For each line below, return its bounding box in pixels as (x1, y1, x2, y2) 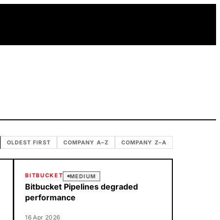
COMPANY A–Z (63, 139, 109, 146)
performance (25, 192, 76, 202)
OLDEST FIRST (6, 139, 51, 146)
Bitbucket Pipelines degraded (25, 181, 138, 192)
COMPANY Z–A (121, 139, 166, 146)
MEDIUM (70, 172, 96, 180)
